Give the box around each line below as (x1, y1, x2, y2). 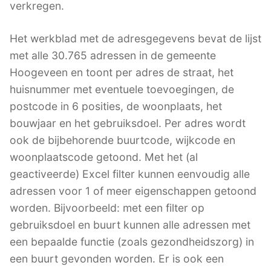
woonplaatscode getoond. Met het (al (10, 150, 198, 163)
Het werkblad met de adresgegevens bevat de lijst (10, 31, 261, 45)
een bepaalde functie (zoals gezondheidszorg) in (10, 235, 254, 248)
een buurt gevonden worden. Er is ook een (10, 252, 224, 265)
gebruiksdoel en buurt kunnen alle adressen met (10, 218, 250, 231)
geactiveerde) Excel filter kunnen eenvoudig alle (10, 167, 250, 180)
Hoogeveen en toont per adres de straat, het (10, 65, 233, 79)
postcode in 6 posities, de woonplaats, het (10, 99, 222, 113)
